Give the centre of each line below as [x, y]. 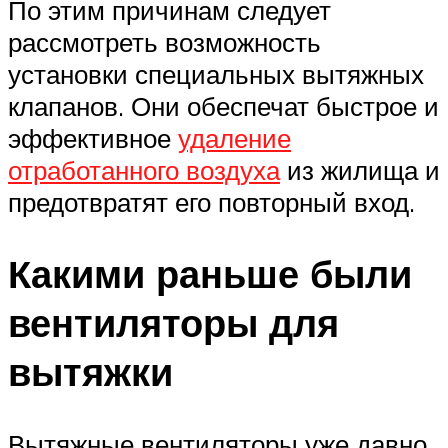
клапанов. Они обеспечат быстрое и [223, 105]
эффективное [93, 137]
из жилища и [360, 169]
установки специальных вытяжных [216, 73]
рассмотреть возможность [164, 41]
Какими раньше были [210, 274]
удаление [234, 137]
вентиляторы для [173, 323]
